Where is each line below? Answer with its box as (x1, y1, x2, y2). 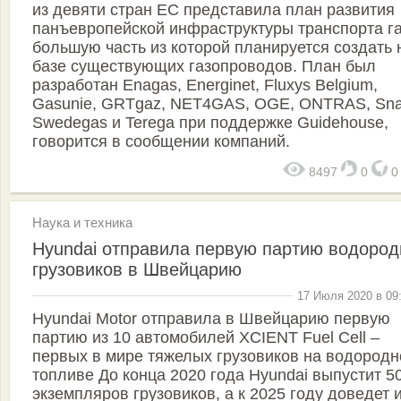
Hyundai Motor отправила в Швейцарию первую (32, 309, 390, 328)
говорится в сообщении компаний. (32, 132, 290, 151)
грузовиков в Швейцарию (32, 260, 242, 280)
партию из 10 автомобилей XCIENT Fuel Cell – (32, 328, 380, 346)
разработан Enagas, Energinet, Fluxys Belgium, (32, 76, 378, 95)
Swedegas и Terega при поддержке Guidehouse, (32, 114, 388, 132)
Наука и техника (32, 215, 132, 231)
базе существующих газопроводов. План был (32, 57, 376, 76)
